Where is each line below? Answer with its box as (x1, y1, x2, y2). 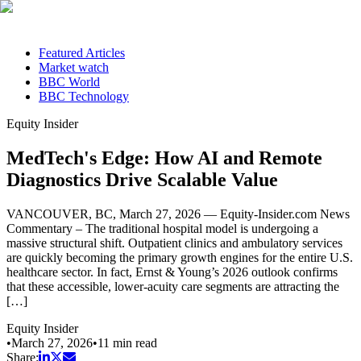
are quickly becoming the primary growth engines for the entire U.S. (6, 250, 353, 264)
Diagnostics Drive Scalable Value (6, 168, 278, 190)
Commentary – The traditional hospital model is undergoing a (6, 221, 318, 235)
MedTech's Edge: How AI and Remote (6, 147, 322, 168)
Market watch (39, 60, 109, 74)
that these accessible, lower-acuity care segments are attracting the (6, 279, 339, 293)
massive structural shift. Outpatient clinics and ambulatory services (6, 235, 342, 250)
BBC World (39, 75, 100, 89)
